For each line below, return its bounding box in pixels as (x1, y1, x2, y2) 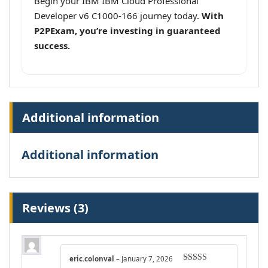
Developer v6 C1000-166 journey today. (34, 10, 202, 22)
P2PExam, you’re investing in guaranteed (34, 25, 221, 37)
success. (34, 39, 70, 52)
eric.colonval (69, 254, 116, 264)
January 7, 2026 (121, 254, 173, 264)
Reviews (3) (22, 200, 89, 217)
